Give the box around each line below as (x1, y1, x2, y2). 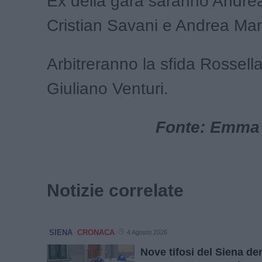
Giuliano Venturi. (47, 79, 168, 98)
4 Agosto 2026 (127, 228, 167, 236)
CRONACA (77, 227, 115, 237)
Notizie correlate (47, 180, 184, 200)
